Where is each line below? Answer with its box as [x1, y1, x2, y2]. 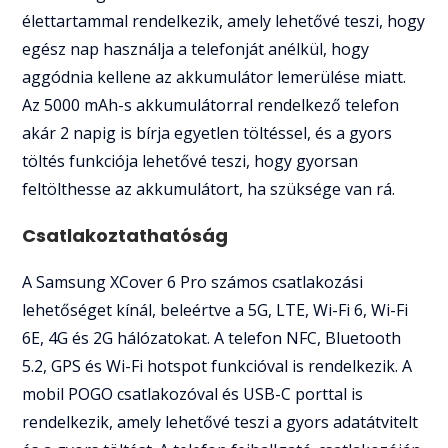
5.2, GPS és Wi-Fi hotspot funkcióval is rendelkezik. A [22, 355, 413, 378]
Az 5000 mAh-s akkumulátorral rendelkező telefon [22, 94, 400, 117]
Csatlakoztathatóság [22, 223, 229, 249]
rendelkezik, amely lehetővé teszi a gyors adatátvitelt [22, 411, 419, 434]
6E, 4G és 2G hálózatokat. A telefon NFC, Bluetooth [22, 327, 402, 350]
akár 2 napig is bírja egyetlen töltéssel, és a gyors [22, 122, 393, 145]
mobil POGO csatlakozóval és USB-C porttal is [22, 383, 364, 406]
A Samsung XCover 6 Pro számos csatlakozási [22, 271, 364, 294]
